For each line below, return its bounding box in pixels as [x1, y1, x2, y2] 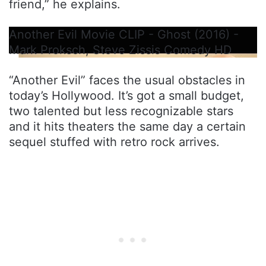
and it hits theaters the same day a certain [9, 119, 246, 134]
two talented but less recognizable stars [9, 103, 233, 118]
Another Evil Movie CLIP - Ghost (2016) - [9, 27, 239, 42]
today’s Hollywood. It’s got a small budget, [9, 88, 244, 103]
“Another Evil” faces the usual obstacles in [9, 72, 245, 87]
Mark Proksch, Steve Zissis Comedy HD [9, 42, 232, 57]
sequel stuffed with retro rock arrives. [9, 134, 220, 149]
